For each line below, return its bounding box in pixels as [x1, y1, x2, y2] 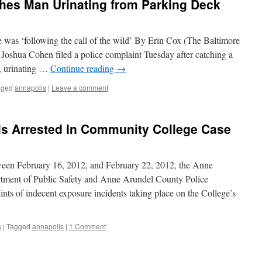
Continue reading [50, 62, 116, 74]
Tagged [6, 221, 30, 231]
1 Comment [69, 221, 106, 231]
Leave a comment [51, 82, 108, 92]
